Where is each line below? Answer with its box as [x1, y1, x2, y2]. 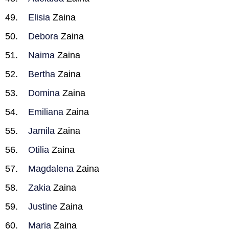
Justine [28, 201, 57, 212]
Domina [28, 88, 60, 98]
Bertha [28, 69, 55, 79]
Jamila [28, 126, 55, 136]
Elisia [28, 12, 50, 22]
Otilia [28, 145, 49, 155]
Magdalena [28, 164, 74, 174]
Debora [28, 31, 58, 41]
